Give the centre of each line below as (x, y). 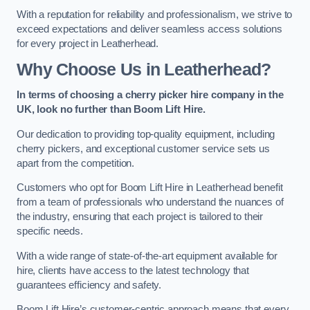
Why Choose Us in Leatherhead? (144, 69)
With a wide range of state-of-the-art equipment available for (147, 256)
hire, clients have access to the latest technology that (133, 270)
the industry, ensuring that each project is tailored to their (140, 217)
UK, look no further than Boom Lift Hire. (111, 110)
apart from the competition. (76, 163)
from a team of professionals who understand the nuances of (150, 202)
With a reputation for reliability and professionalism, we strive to (155, 14)
